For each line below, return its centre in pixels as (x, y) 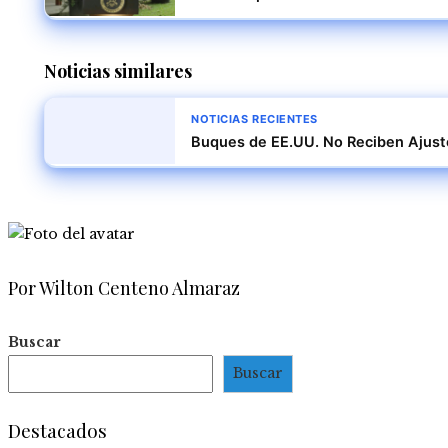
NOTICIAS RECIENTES (254, 119)
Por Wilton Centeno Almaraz (124, 288)
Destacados (57, 429)
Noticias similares (118, 71)
